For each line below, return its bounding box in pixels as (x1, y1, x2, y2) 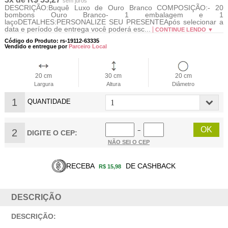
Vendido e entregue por (4, 43, 69, 49)
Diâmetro (172, 80, 195, 87)
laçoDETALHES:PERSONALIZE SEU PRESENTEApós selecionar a (4, 17, 224, 26)
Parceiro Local (68, 43, 107, 49)
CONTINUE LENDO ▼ (155, 26, 213, 33)
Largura (34, 80, 53, 87)
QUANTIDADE (27, 97, 71, 105)
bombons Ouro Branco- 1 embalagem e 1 (4, 10, 224, 19)
